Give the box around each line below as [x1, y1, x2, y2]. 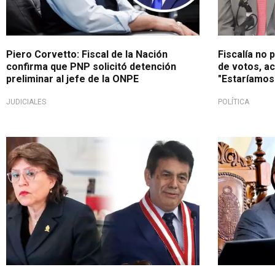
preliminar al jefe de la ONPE [6, 72, 139, 85]
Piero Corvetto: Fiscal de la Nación [6, 48, 168, 60]
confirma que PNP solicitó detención [6, 60, 176, 72]
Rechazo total [18, 141, 67, 150]
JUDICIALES [6, 97, 46, 106]
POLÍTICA [217, 97, 249, 106]
